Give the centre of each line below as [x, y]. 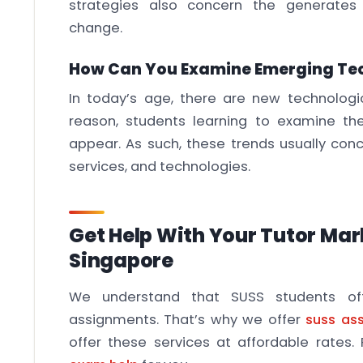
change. [96, 28]
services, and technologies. [160, 167]
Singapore [121, 261]
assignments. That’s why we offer [188, 320]
